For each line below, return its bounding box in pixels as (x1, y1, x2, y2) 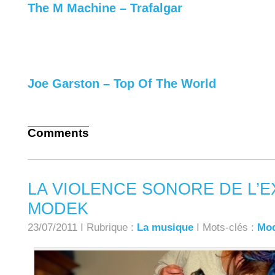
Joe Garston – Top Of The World (28, 77, 216, 90)
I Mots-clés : (193, 221, 257, 233)
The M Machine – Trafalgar (28, 1, 182, 15)
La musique (137, 221, 193, 233)
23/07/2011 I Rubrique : (28, 221, 137, 233)
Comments (28, 126, 89, 139)
